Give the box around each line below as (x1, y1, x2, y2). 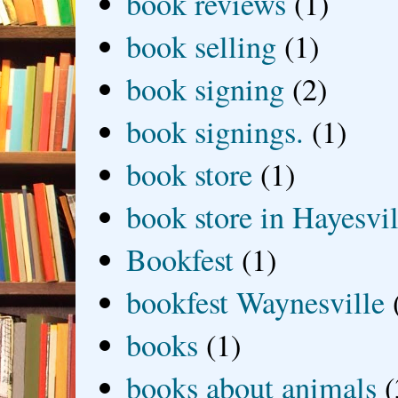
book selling (126, 26, 277, 68)
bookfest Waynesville (126, 282, 386, 323)
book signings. (126, 111, 305, 153)
